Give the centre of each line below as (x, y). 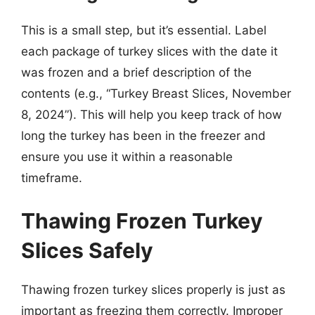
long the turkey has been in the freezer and (143, 135)
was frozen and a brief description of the (136, 72)
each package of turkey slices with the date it (149, 51)
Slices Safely (87, 250)
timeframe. (52, 178)
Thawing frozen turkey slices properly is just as (153, 290)
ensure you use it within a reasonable (127, 156)
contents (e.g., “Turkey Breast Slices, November (156, 93)
